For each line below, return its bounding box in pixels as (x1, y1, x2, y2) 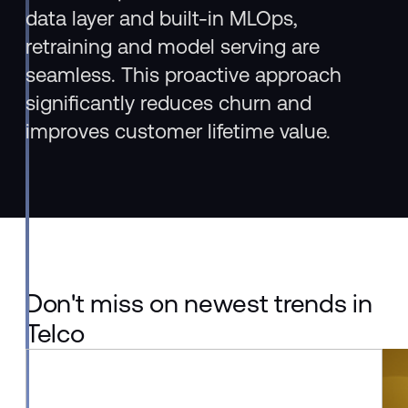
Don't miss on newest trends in (25, 288, 372, 318)
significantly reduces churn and (25, 91, 312, 116)
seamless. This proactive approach (25, 63, 342, 87)
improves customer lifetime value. (25, 119, 331, 144)
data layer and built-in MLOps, (25, 6, 299, 31)
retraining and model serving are (25, 35, 321, 59)
